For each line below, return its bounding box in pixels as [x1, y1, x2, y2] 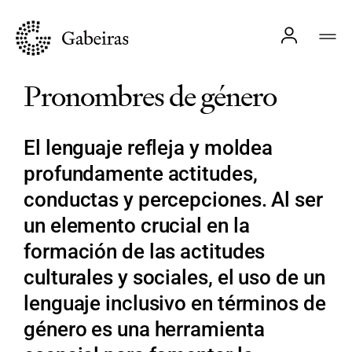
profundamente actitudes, [24, 162, 258, 185]
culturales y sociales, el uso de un [24, 266, 325, 289]
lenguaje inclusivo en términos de [24, 291, 326, 315]
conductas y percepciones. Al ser [24, 188, 323, 211]
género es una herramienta [24, 317, 265, 341]
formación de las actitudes [24, 240, 266, 263]
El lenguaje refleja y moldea [24, 136, 273, 159]
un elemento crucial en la [24, 214, 250, 237]
